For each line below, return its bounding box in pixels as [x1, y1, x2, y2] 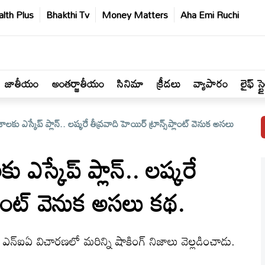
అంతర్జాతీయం [51, 73, 105, 94]
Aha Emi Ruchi [180, 5, 239, 24]
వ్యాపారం [193, 73, 228, 94]
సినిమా [117, 73, 144, 94]
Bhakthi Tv [46, 5, 89, 24]
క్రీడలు [157, 73, 181, 94]
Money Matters [102, 5, 168, 24]
